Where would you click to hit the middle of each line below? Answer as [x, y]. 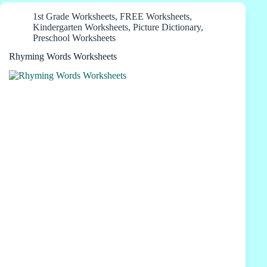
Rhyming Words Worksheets [63, 56]
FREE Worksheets [155, 16]
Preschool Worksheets [74, 38]
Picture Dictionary [167, 27]
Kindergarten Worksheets [80, 27]
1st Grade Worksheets [74, 16]
